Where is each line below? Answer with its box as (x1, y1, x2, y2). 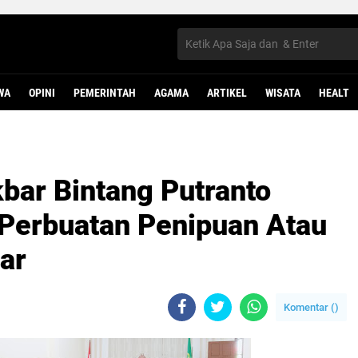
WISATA (265, 86, 300, 99)
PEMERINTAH (74, 86, 136, 99)
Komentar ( (284, 301, 335, 313)
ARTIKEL (207, 86, 247, 99)
